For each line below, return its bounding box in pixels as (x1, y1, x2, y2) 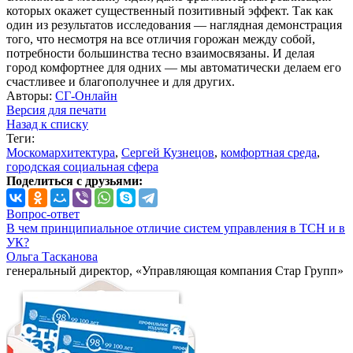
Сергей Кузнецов (121, 146, 214, 160)
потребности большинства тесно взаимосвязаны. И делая (6, 46, 314, 61)
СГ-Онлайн (55, 89, 117, 103)
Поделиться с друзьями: (6, 174, 143, 188)
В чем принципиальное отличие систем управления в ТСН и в (6, 221, 345, 236)
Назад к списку (6, 117, 88, 132)
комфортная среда (221, 146, 317, 160)
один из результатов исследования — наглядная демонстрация (6, 18, 342, 32)
